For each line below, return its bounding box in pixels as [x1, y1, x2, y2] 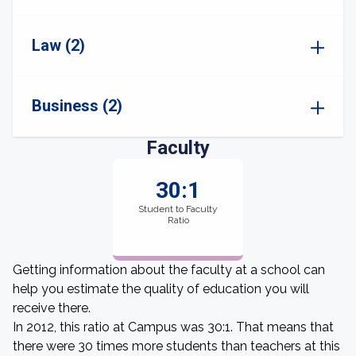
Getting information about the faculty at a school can [13, 262, 325, 277]
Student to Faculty [138, 203, 218, 215]
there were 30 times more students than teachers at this [13, 339, 340, 354]
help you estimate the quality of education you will [13, 281, 309, 296]
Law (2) [32, 36, 85, 55]
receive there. [13, 300, 91, 315]
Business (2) [32, 96, 122, 115]
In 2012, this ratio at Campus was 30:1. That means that [13, 319, 334, 335]
